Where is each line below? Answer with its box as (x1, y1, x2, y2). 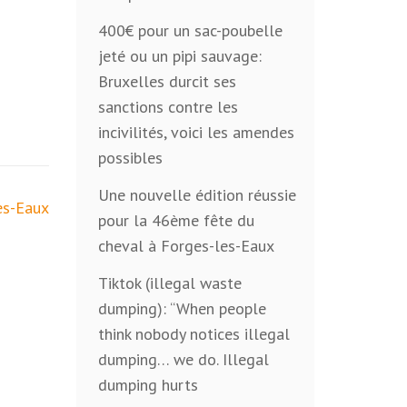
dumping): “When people (97, 298, 266, 319)
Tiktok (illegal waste (97, 273, 242, 293)
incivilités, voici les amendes (97, 122, 294, 143)
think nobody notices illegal (97, 323, 290, 344)
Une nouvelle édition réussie (97, 184, 296, 205)
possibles (97, 147, 163, 168)
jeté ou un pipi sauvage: (97, 45, 262, 66)
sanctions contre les (97, 96, 238, 117)
